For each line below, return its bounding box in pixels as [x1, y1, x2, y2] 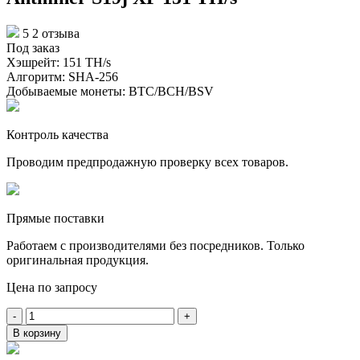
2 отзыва [32, 26, 80, 40]
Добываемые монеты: [6, 84, 129, 98]
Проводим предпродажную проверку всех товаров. [6, 154, 288, 169]
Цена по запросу [6, 280, 97, 294]
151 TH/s [63, 55, 111, 69]
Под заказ [6, 40, 59, 55]
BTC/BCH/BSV [129, 84, 214, 98]
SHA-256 [68, 69, 118, 84]
